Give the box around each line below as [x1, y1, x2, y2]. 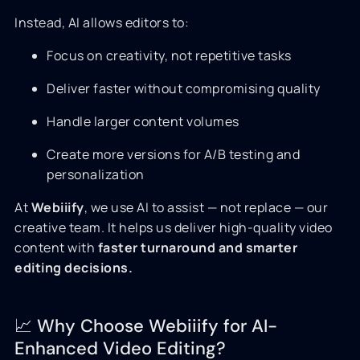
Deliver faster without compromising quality [47, 80, 321, 97]
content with [14, 239, 98, 256]
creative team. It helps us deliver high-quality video [14, 219, 333, 236]
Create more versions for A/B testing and [47, 145, 300, 163]
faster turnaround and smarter [97, 239, 297, 256]
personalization [47, 166, 145, 183]
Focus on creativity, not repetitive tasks [47, 47, 292, 64]
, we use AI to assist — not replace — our [84, 198, 328, 216]
